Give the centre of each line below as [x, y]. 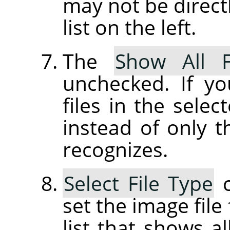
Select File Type [139, 183]
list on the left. [129, 27]
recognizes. [115, 149]
